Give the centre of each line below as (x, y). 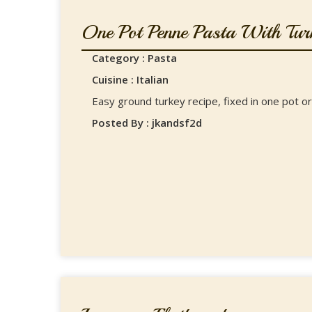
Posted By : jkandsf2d (147, 123)
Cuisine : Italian (130, 79)
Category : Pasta (134, 58)
